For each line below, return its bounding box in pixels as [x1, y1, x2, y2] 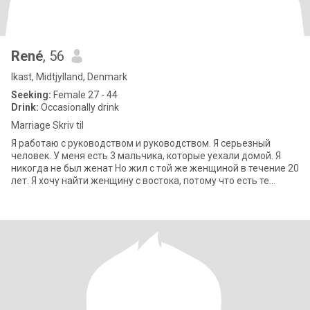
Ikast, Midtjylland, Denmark [11, 71, 127, 82]
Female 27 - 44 [51, 89, 118, 100]
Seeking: [11, 89, 51, 100]
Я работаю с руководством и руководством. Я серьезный [11, 138, 271, 149]
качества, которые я [11, 188, 104, 199]
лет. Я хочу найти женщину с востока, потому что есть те [11, 175, 269, 186]
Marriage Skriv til [11, 120, 84, 131]
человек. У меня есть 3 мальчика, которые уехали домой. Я [11, 150, 281, 161]
